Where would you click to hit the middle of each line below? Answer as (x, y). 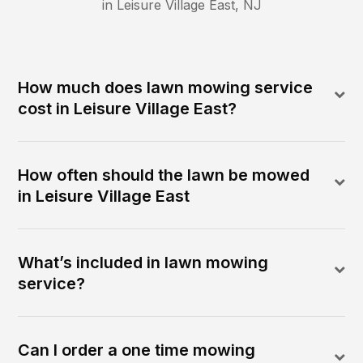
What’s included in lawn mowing (143, 262)
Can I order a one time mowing (137, 350)
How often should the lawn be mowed (164, 175)
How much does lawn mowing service (166, 87)
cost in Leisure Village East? (128, 108)
